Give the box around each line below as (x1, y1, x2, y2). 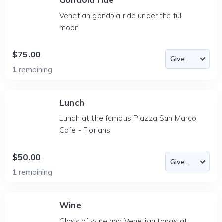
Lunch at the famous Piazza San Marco (59, 113, 197, 123)
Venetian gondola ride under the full (59, 11, 183, 20)
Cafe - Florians (59, 125, 111, 135)
